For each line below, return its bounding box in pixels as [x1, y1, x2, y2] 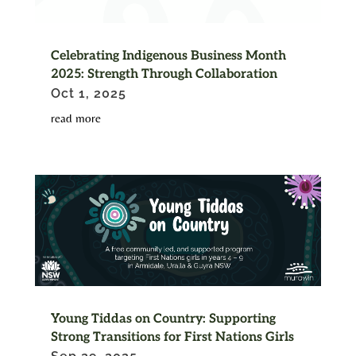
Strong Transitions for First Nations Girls [50, 329, 294, 345]
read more [50, 110, 101, 125]
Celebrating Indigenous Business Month [50, 48, 286, 64]
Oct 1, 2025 [50, 85, 126, 101]
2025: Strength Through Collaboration [50, 66, 277, 82]
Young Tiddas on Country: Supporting [50, 311, 276, 327]
